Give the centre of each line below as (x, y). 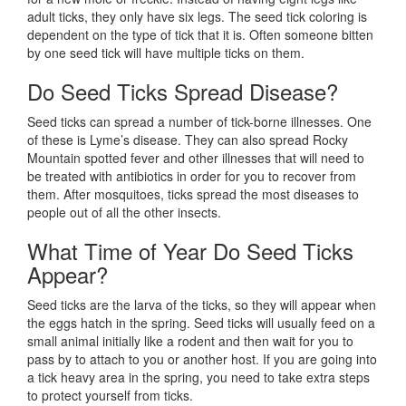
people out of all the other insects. (124, 213)
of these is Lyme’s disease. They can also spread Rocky (188, 140)
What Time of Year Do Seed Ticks (190, 251)
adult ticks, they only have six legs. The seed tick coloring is (197, 17)
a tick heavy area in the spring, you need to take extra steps (198, 377)
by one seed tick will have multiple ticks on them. (166, 53)
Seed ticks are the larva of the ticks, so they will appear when (202, 305)
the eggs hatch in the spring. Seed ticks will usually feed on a (201, 323)
